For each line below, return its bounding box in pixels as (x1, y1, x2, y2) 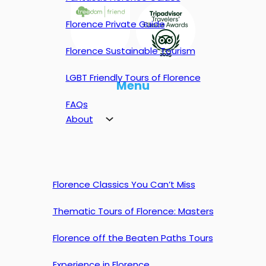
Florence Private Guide (65, 18, 165, 30)
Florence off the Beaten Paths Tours (52, 232, 213, 244)
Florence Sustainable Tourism (65, 45, 195, 57)
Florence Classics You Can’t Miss (52, 178, 195, 191)
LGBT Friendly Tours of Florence (65, 71, 201, 84)
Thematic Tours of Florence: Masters (52, 205, 214, 217)
